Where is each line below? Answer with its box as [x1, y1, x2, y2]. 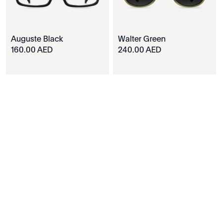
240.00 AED [118, 46, 162, 55]
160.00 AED [11, 46, 53, 55]
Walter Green [118, 35, 166, 44]
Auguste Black [11, 35, 63, 44]
